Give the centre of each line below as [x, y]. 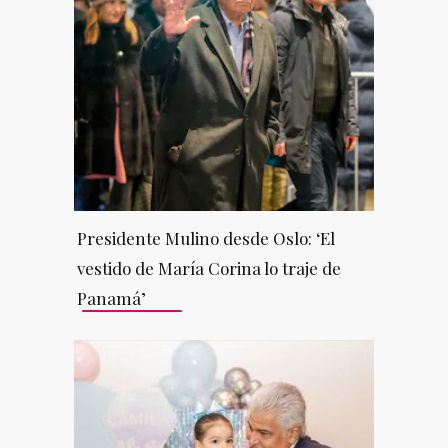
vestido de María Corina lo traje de [208, 267]
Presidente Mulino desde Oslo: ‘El [205, 237]
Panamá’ [111, 297]
